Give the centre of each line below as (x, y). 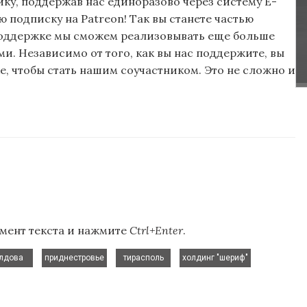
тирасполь (143, 258)
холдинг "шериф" (215, 258)
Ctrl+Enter (156, 230)
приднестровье (74, 258)
